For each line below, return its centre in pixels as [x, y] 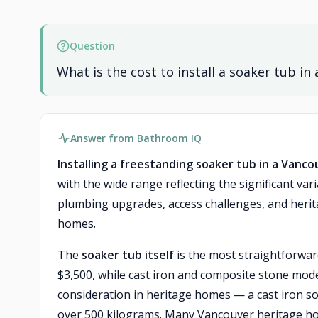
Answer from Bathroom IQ [136, 138]
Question [92, 46]
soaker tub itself [128, 255]
